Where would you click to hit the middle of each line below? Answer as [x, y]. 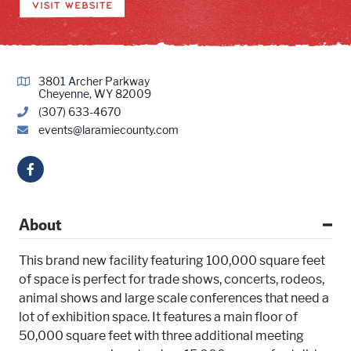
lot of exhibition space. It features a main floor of [158, 317]
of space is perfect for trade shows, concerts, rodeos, [172, 279]
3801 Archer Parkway [94, 81]
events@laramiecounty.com [109, 130]
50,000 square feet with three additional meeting [161, 336]
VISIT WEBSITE [72, 6]
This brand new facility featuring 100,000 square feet [172, 261]
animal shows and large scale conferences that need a [174, 298]
